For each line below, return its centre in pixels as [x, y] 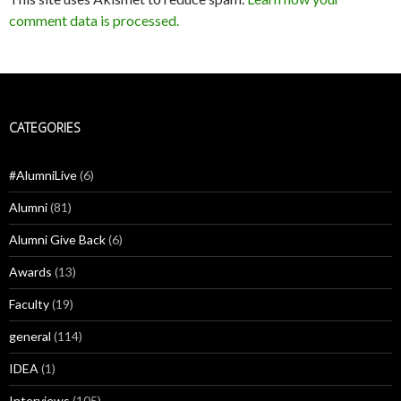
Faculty [29, 304]
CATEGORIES [45, 128]
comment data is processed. [94, 20]
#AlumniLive [43, 175]
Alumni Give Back [57, 239]
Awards [30, 272]
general [30, 336]
